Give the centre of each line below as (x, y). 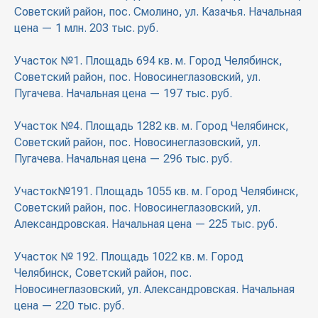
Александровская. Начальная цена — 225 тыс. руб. (146, 224)
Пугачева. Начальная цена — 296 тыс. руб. (123, 159)
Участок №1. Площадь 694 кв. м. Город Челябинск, (148, 61)
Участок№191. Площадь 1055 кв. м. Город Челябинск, (157, 192)
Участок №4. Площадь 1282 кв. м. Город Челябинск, (152, 126)
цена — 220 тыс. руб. (69, 306)
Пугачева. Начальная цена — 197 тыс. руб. (123, 94)
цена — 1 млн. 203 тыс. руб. (86, 28)
